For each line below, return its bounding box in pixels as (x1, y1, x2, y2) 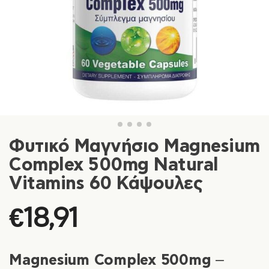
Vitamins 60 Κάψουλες (9, 174, 202, 193)
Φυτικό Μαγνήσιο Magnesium (9, 137, 260, 156)
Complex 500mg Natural (9, 156, 219, 174)
